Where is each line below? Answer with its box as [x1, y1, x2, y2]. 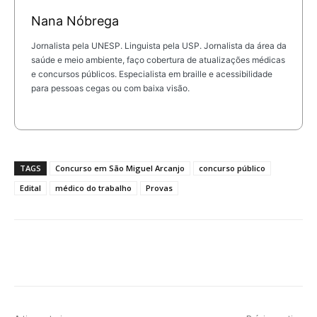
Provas [146, 183, 173, 194]
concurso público [199, 163, 265, 174]
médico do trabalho [55, 183, 132, 194]
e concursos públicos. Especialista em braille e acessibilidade [30, 68, 272, 79]
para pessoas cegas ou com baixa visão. [30, 82, 190, 93]
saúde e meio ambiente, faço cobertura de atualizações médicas [30, 54, 285, 65]
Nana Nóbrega [30, 13, 119, 28]
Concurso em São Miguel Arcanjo [55, 163, 185, 174]
